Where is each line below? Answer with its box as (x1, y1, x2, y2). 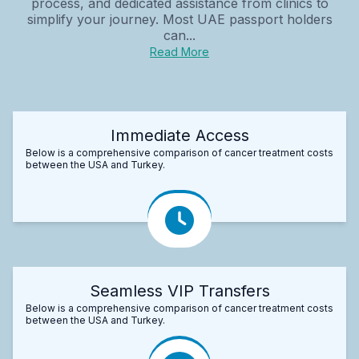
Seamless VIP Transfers (89, 280, 270, 301)
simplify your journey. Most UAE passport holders (26, 10, 333, 27)
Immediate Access (110, 125, 249, 145)
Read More (150, 44, 209, 58)
